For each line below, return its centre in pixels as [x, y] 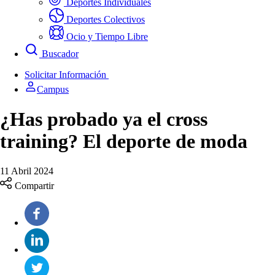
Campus [53, 89]
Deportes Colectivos [106, 19]
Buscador [60, 54]
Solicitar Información [67, 75]
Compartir [34, 185]
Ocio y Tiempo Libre [107, 37]
